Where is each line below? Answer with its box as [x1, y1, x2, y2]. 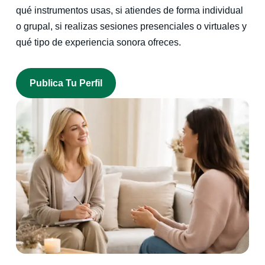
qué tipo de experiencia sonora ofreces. [15, 37, 181, 48]
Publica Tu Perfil [30, 77, 103, 88]
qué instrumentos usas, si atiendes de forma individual [15, 5, 243, 16]
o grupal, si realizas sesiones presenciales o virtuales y [15, 21, 247, 32]
